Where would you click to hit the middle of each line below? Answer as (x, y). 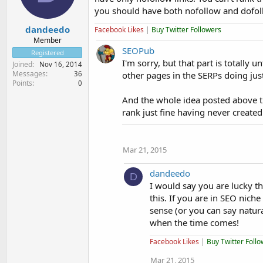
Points (22, 83)
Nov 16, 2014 (61, 64)
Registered (47, 52)
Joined (22, 64)
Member (47, 40)
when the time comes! (194, 222)
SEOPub (138, 50)
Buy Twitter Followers (186, 30)
